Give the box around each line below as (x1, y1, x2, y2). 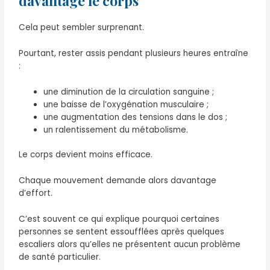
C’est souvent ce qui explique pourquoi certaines (19, 213, 220, 225)
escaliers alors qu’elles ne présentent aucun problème (19, 239, 241, 251)
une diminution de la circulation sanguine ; (43, 86, 215, 98)
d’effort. (19, 187, 53, 199)
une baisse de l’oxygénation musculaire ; (43, 98, 209, 110)
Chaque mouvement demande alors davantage (19, 175, 217, 187)
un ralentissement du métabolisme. (43, 124, 189, 136)
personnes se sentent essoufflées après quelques (19, 226, 225, 238)
